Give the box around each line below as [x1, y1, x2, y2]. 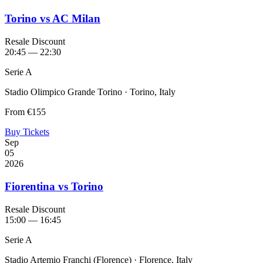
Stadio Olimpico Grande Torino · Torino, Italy [5, 87, 176, 97]
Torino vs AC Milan [5, 12, 100, 25]
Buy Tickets [5, 127, 49, 137]
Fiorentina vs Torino [5, 180, 103, 193]
